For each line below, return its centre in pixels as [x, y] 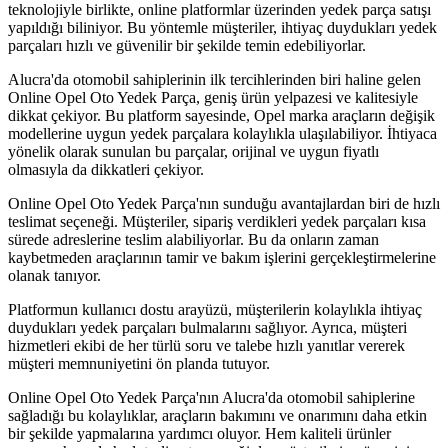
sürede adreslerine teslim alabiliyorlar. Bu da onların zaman [193, 239]
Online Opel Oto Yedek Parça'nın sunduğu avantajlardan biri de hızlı [224, 203]
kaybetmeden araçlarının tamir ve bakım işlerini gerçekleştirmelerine [222, 257]
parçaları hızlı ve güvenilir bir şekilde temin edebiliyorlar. [187, 45]
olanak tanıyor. [54, 275]
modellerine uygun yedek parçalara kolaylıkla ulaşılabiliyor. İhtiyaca [222, 133]
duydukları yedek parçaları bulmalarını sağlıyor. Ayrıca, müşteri [207, 327]
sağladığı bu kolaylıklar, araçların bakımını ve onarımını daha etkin [217, 415]
